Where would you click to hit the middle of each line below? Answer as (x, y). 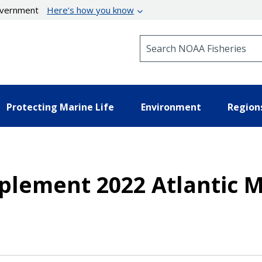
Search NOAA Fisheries (187, 40)
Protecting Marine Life (60, 107)
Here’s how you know (91, 10)
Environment (171, 107)
